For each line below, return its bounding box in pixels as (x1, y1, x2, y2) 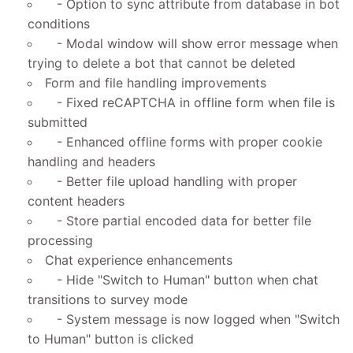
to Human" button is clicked (28, 330, 194, 347)
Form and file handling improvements (45, 74, 266, 91)
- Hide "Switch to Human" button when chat (45, 271, 318, 288)
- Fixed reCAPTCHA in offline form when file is (45, 94, 335, 110)
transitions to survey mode (28, 291, 188, 307)
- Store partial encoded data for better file (45, 212, 311, 229)
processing (28, 232, 93, 248)
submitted (28, 113, 87, 130)
